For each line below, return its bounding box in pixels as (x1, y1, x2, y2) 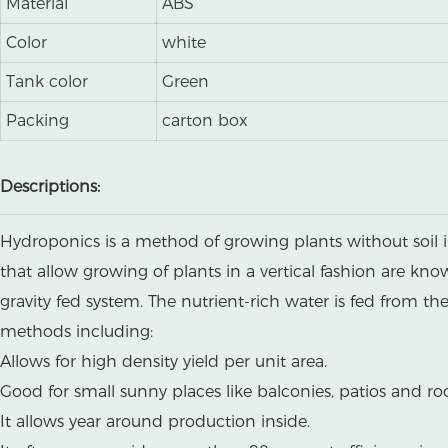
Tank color (5, 72, 88, 91)
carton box (161, 111, 247, 130)
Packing (5, 111, 69, 130)
